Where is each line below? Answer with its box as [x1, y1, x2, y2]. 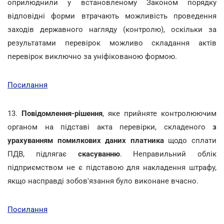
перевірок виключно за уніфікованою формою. [7, 51, 177, 61]
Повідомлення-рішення [21, 108, 102, 118]
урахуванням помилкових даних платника [7, 135, 164, 145]
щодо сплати [163, 135, 217, 145]
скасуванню [77, 149, 120, 158]
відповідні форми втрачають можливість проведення [7, 11, 216, 20]
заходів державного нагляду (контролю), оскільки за [7, 24, 216, 34]
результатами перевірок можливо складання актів [7, 38, 216, 47]
